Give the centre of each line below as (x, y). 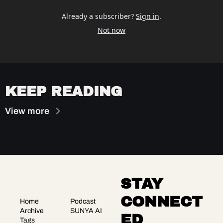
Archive (32, 211)
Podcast (83, 202)
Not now (111, 30)
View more (27, 111)
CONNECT (162, 201)
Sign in (148, 16)
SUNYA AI (86, 211)
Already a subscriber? (98, 16)
